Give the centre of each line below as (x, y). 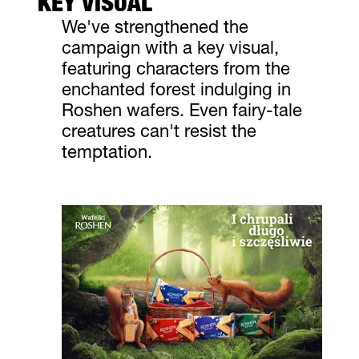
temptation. (107, 153)
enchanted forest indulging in (176, 91)
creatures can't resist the (159, 133)
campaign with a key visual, (170, 49)
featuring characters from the (175, 70)
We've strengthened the (155, 28)
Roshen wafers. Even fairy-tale (182, 112)
